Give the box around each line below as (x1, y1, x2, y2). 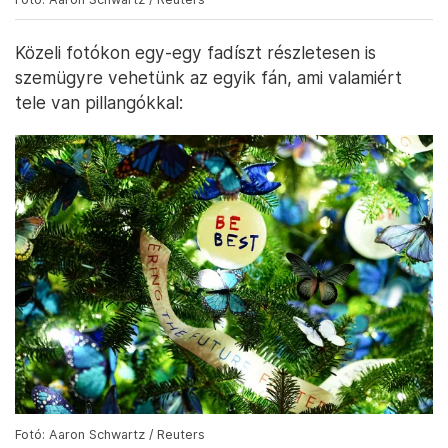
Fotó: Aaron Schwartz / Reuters (15, 426, 205, 442)
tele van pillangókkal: (15, 92, 183, 114)
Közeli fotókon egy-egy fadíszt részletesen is (15, 42, 376, 64)
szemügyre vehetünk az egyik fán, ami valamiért (15, 67, 402, 89)
